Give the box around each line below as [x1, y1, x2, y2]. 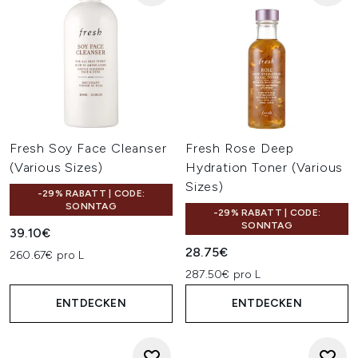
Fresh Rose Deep [185, 141, 295, 156]
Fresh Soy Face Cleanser [10, 141, 167, 156]
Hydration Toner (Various [185, 160, 344, 175]
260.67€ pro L [10, 249, 85, 262]
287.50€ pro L [185, 268, 261, 281]
